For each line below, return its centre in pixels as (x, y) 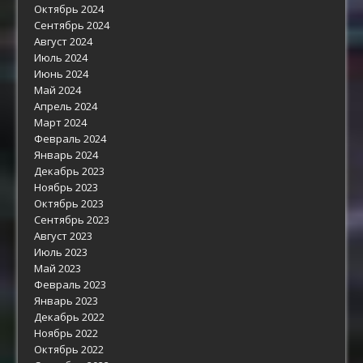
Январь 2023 (66, 300)
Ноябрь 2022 (66, 333)
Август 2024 (64, 41)
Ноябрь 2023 (66, 187)
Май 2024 (58, 90)
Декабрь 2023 (70, 171)
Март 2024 (61, 122)
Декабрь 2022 (70, 316)
